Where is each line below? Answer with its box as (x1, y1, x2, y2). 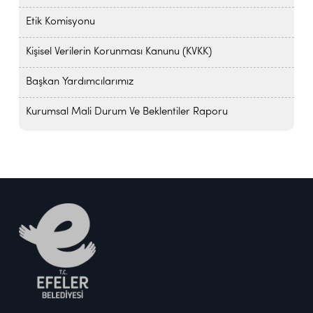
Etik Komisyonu (25, 16, 95, 27)
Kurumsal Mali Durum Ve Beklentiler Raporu (25, 106, 228, 117)
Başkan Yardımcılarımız (25, 76, 133, 87)
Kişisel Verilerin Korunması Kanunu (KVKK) (25, 46, 212, 57)
